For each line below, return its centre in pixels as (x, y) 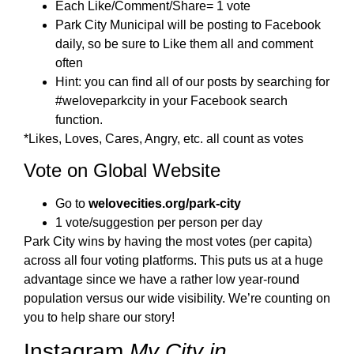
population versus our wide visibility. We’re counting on (177, 298)
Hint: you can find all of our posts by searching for (192, 81)
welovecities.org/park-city (165, 203)
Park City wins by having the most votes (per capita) (168, 241)
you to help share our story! (99, 317)
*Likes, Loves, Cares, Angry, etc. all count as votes (164, 138)
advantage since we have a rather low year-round (162, 279)
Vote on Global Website (122, 170)
